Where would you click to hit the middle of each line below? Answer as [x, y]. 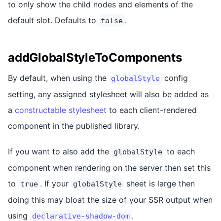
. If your [55, 183]
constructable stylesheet [61, 110]
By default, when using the [58, 78]
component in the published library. [74, 126]
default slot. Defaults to [53, 20]
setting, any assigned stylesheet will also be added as [108, 94]
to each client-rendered [152, 110]
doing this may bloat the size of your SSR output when [110, 200]
